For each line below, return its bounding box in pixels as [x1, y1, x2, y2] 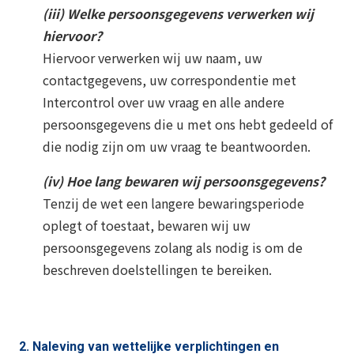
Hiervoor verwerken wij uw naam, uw [43, 47, 262, 67]
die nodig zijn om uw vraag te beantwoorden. [43, 136, 311, 156]
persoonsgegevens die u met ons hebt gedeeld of [43, 114, 333, 134]
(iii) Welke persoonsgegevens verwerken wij [43, 3, 314, 23]
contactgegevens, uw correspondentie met [43, 70, 296, 89]
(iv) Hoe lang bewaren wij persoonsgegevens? [43, 171, 325, 190]
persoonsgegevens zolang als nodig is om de [43, 237, 303, 257]
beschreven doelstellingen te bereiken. [43, 259, 272, 279]
